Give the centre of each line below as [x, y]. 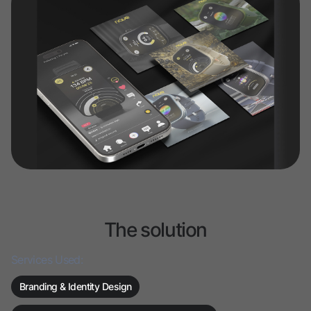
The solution [155, 230]
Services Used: [47, 260]
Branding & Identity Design [76, 287]
